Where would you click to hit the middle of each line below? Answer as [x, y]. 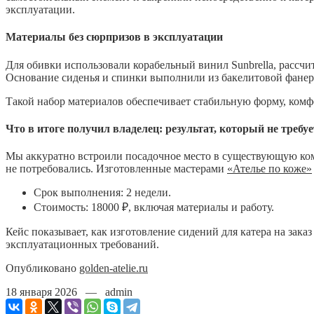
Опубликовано [42, 268]
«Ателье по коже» [269, 169]
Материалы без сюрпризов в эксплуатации [114, 37]
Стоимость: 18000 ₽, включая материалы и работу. [154, 207]
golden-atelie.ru [114, 268]
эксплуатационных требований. [82, 245]
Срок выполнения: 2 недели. [102, 193]
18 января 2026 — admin [69, 292]
